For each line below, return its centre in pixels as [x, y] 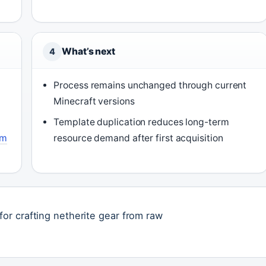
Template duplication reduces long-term [141, 122]
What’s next [88, 51]
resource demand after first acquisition [138, 138]
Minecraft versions [94, 101]
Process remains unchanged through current [150, 85]
